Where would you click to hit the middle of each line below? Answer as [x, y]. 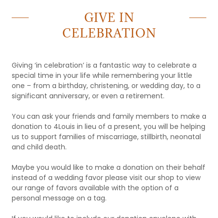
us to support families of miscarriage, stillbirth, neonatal [106, 137]
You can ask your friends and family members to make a [109, 116]
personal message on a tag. [60, 198]
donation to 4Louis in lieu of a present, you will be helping [109, 127]
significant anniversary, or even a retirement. [88, 96]
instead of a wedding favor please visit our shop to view [106, 178]
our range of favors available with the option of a [95, 188]
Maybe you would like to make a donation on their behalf [109, 167]
